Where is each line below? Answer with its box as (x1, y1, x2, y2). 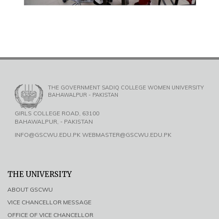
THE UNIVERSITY (7, 169, 72, 179)
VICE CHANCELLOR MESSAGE (7, 198, 91, 206)
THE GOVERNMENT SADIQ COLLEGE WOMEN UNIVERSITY (48, 84, 204, 91)
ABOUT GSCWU (7, 185, 53, 193)
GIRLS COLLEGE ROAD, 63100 (15, 109, 99, 117)
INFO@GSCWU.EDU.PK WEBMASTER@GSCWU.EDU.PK (15, 131, 172, 138)
